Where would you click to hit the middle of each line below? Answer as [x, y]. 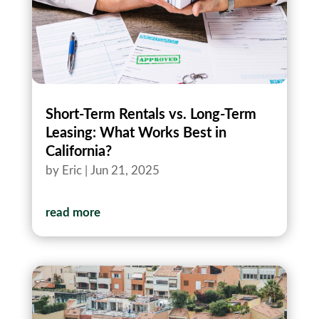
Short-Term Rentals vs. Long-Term [151, 114]
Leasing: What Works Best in [136, 133]
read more [73, 212]
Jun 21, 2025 [125, 170]
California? [78, 151]
